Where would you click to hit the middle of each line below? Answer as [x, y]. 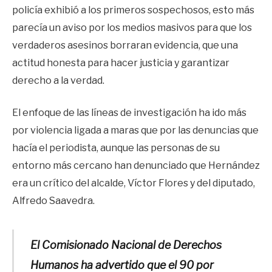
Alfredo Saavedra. [53, 201]
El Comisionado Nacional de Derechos [126, 245]
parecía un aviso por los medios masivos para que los [132, 27]
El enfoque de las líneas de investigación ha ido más [129, 113]
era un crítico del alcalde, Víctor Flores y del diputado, [134, 183]
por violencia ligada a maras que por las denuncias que [135, 131]
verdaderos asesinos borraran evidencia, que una [125, 45]
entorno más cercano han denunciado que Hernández [136, 166]
